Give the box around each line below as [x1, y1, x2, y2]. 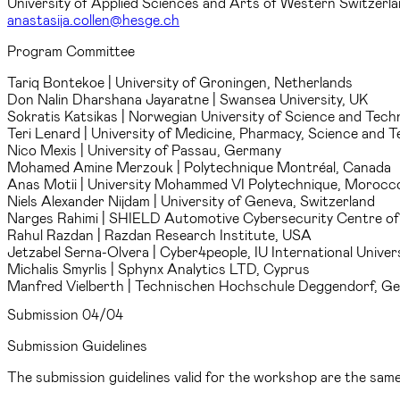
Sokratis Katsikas [7, 106, 121, 124]
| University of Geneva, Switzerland [154, 191, 375, 209]
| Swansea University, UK [212, 89, 368, 107]
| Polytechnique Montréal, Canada [177, 157, 391, 175]
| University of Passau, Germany [80, 140, 281, 158]
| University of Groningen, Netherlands [108, 72, 353, 90]
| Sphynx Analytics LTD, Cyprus [111, 259, 310, 277]
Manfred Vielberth [7, 276, 128, 294]
